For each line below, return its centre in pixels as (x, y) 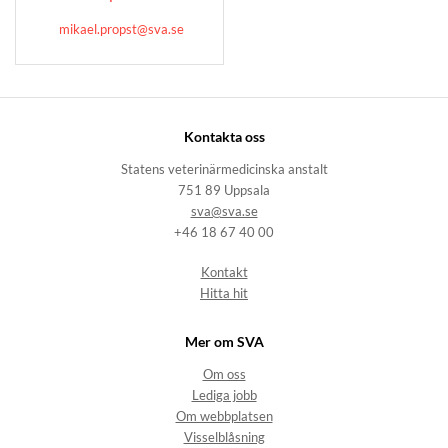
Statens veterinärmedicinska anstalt (224, 170)
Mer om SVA (224, 341)
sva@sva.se (224, 212)
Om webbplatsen (224, 417)
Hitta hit (224, 293)
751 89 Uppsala (224, 191)
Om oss (224, 375)
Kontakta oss (224, 136)
